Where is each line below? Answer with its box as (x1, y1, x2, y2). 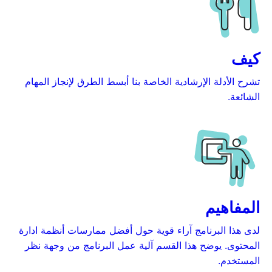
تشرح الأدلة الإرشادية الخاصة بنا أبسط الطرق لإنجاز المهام (25, 75, 260, 87)
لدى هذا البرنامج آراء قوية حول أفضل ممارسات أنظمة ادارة (19, 224, 260, 236)
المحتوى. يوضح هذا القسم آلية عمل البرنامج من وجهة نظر (25, 239, 260, 251)
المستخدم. (218, 254, 260, 267)
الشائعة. (228, 90, 260, 103)
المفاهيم (205, 198, 260, 217)
